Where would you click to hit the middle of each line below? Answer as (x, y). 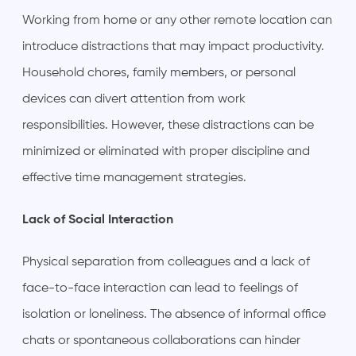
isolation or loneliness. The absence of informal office (174, 314)
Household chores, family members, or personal (159, 73)
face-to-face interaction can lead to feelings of (160, 288)
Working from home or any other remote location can (177, 20)
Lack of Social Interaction (98, 220)
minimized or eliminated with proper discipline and (166, 151)
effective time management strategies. (134, 178)
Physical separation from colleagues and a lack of (166, 262)
